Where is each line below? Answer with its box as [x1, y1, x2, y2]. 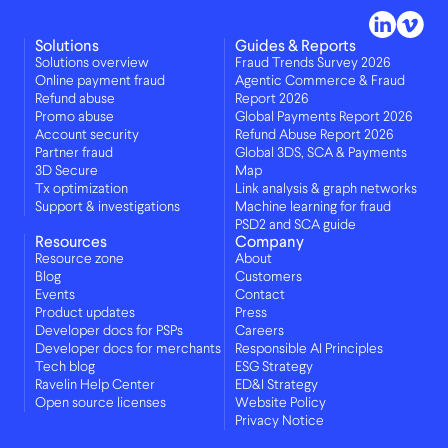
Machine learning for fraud [235, 200, 391, 215]
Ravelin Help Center [35, 378, 155, 393]
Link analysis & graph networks [235, 182, 417, 197]
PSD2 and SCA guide [235, 218, 356, 233]
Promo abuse [35, 110, 114, 125]
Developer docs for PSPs [35, 324, 183, 339]
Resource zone [35, 252, 124, 267]
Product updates [35, 306, 135, 321]
